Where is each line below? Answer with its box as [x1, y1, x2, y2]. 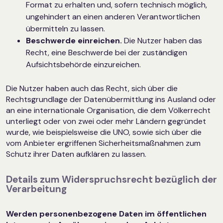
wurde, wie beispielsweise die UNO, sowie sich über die [6, 127, 202, 138]
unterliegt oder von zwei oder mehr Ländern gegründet [6, 116, 206, 127]
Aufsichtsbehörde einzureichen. [26, 59, 141, 70]
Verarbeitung [6, 183, 67, 196]
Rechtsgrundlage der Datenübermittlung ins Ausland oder [6, 94, 216, 105]
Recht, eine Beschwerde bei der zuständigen [26, 47, 187, 58]
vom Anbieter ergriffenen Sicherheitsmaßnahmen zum [6, 138, 201, 149]
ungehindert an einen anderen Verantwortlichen [26, 11, 200, 22]
